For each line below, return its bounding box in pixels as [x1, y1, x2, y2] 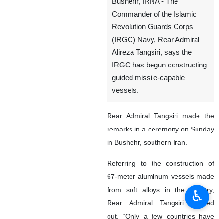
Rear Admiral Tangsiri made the [107, 112, 214, 120]
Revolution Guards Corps [112, 23, 193, 31]
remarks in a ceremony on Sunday [107, 125, 214, 133]
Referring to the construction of [107, 159, 214, 167]
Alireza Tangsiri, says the [112, 48, 192, 56]
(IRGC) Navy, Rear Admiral [112, 36, 199, 44]
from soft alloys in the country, [107, 186, 214, 194]
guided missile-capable [112, 74, 185, 82]
